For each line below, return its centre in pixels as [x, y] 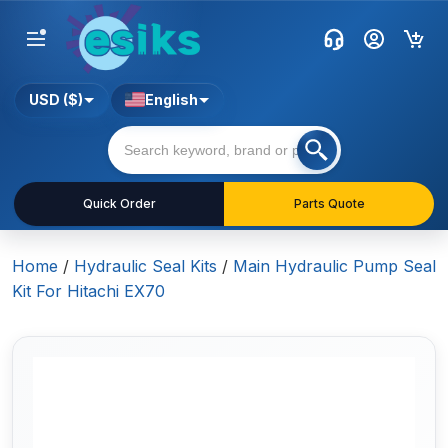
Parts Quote [329, 204]
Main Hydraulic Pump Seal [334, 266]
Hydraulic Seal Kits [145, 266]
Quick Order [119, 204]
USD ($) [56, 100]
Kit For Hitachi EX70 [88, 291]
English [171, 100]
